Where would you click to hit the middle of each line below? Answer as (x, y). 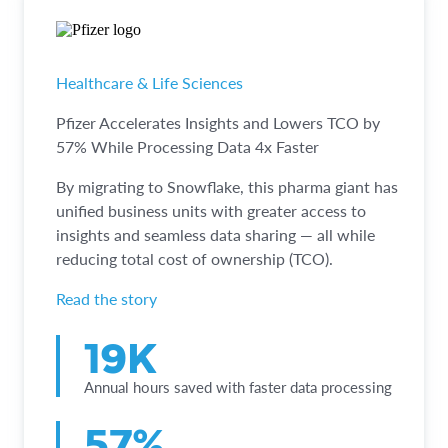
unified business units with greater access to (211, 210)
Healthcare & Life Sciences (149, 82)
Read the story (106, 298)
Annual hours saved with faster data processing (238, 386)
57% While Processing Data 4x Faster (187, 146)
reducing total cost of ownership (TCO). (194, 258)
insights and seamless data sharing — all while (215, 234)
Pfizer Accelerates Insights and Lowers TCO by (218, 122)
